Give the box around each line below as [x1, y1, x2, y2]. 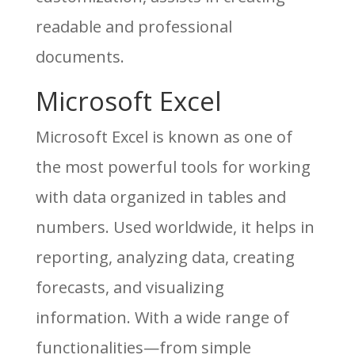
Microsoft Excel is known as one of [35, 126, 292, 147]
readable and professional [35, 16, 232, 37]
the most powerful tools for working [35, 156, 311, 177]
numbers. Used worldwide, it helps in [35, 216, 315, 238]
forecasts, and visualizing [35, 277, 224, 298]
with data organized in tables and [35, 186, 286, 208]
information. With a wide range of [35, 307, 289, 328]
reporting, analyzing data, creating [35, 246, 295, 268]
